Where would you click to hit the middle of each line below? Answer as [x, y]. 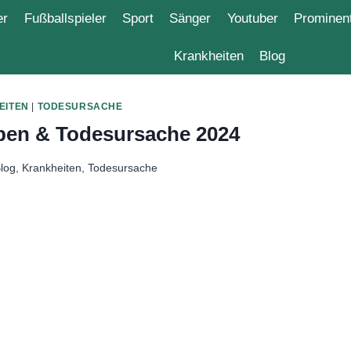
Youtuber [306, 18]
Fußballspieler [98, 18]
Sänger [235, 18]
